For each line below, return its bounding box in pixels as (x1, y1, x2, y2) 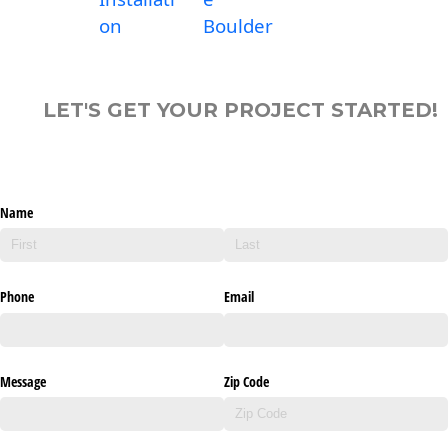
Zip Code (224, 371, 269, 391)
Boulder (203, 13, 273, 39)
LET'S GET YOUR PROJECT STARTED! (43, 97, 438, 122)
